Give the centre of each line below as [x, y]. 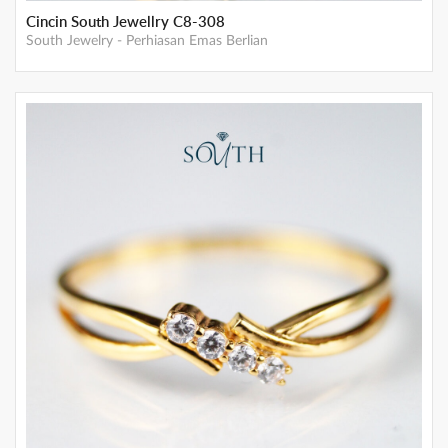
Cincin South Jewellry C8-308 [125, 21]
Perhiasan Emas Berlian [197, 40]
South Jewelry [69, 40]
